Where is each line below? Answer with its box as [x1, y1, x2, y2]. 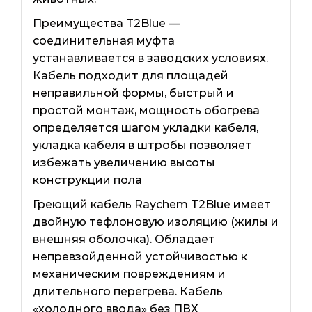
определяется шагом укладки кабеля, [32, 121, 258, 135]
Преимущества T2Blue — [32, 17, 180, 31]
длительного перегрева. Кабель [32, 285, 223, 299]
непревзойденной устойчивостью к [32, 250, 247, 264]
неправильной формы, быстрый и [32, 86, 234, 100]
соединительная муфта [32, 34, 175, 48]
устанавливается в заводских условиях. [32, 52, 268, 65]
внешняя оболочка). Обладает [32, 233, 215, 247]
